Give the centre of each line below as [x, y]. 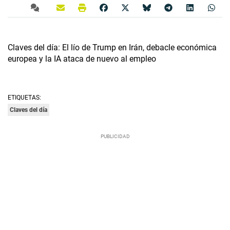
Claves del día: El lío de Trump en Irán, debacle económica [112, 48]
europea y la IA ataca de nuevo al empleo [82, 59]
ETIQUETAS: [24, 98]
